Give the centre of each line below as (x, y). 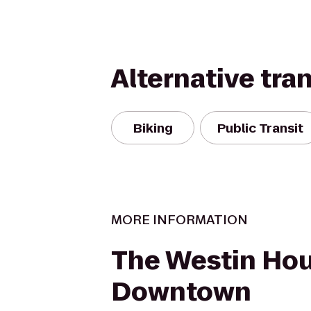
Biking (153, 128)
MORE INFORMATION (179, 220)
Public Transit (260, 128)
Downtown (181, 292)
